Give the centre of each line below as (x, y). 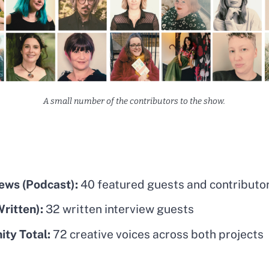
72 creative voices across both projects (157, 234)
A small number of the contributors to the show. (134, 101)
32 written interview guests (118, 209)
